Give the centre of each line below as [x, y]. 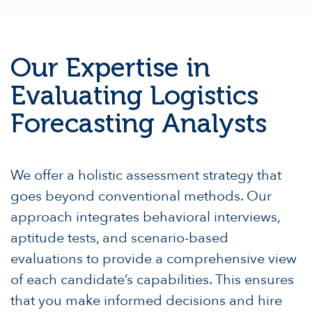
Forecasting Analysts [139, 123]
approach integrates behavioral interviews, [145, 217]
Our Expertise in [110, 67]
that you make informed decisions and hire [146, 300]
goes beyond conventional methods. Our [141, 196]
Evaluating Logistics [134, 95]
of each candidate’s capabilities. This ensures [152, 279]
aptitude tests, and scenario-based [119, 237]
